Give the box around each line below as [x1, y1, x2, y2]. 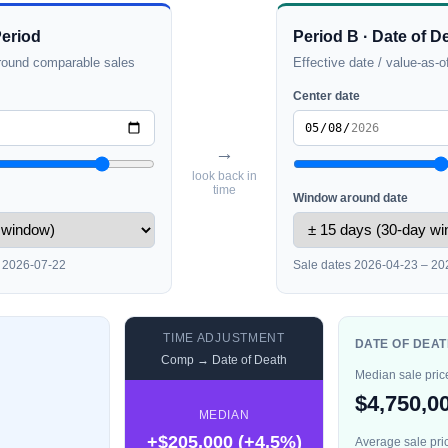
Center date [293, 88, 360, 103]
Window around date [293, 190, 408, 205]
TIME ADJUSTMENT [163, 331, 285, 344]
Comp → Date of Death [161, 352, 287, 367]
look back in [191, 170, 257, 183]
